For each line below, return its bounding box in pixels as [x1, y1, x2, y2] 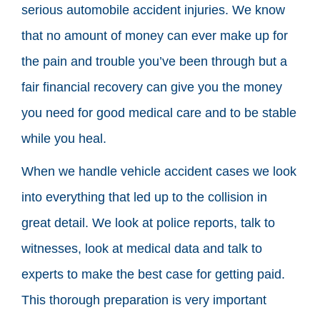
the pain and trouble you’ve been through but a [21, 54, 287, 69]
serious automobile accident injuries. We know [21, 2, 285, 17]
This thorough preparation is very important [21, 292, 266, 307]
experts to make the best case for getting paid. [21, 266, 285, 281]
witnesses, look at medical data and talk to [21, 241, 262, 256]
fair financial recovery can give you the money [21, 79, 282, 94]
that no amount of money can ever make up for [21, 28, 288, 43]
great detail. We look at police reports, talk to [21, 215, 275, 230]
